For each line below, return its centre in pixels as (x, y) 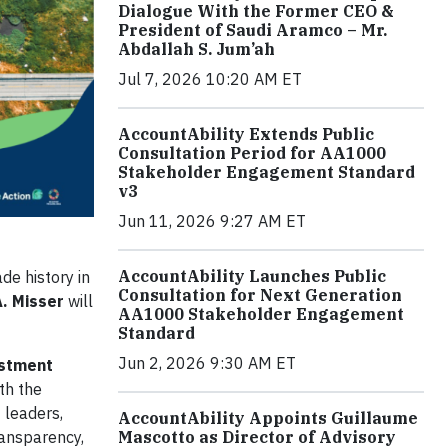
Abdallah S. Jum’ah (196, 49)
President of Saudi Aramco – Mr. (252, 30)
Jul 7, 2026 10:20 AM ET (210, 79)
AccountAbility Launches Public (252, 276)
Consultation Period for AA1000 (252, 153)
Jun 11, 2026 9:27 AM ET (212, 221)
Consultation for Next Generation (260, 295)
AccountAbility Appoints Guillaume (268, 418)
